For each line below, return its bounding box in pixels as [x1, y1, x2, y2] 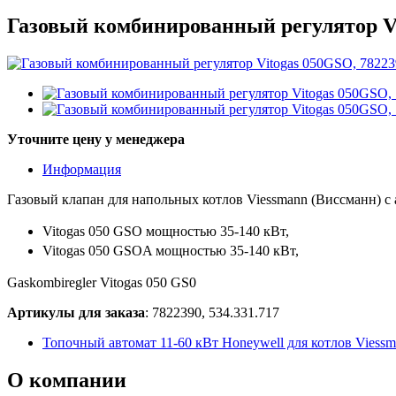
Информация [42, 161, 121, 177]
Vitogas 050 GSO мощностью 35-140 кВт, [42, 223, 289, 239]
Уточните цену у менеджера [7, 131, 185, 147]
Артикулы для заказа [7, 304, 145, 320]
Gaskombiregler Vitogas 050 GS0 [7, 274, 196, 290]
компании [24, 368, 126, 392]
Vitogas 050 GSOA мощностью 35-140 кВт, [42, 242, 299, 258]
